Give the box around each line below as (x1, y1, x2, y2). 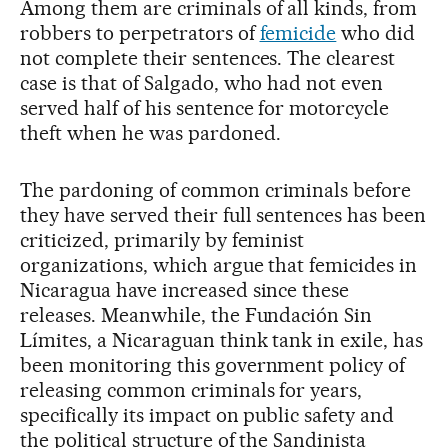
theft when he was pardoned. (20, 120, 281, 145)
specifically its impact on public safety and (20, 402, 395, 427)
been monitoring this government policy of (20, 352, 406, 377)
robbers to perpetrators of (20, 20, 260, 45)
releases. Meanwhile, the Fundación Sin (20, 302, 373, 327)
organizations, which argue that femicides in (20, 252, 418, 277)
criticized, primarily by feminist (20, 227, 305, 252)
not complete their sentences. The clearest (20, 45, 396, 70)
